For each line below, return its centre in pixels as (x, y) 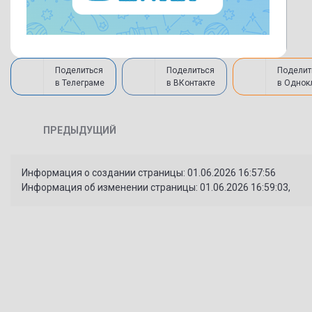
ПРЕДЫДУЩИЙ (80, 130)
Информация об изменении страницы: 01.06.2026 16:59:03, (156, 188)
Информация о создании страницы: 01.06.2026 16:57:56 (148, 173)
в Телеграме (79, 83)
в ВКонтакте (190, 83)
